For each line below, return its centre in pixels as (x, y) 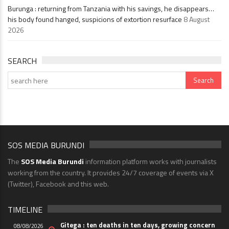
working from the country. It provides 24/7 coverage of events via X (111, 173)
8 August (197, 19)
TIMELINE (25, 210)
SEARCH (22, 61)
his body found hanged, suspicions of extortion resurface (95, 19)
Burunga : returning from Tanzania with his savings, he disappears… (111, 9)
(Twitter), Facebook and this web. (58, 184)
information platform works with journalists (150, 162)
